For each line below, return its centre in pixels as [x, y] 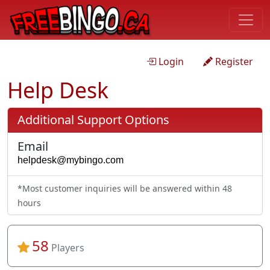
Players [68, 248]
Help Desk [58, 89]
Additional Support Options [93, 119]
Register [234, 61]
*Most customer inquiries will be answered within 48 [125, 189]
